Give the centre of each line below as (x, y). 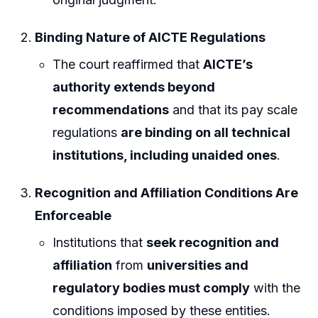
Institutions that (100, 242)
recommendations (111, 109)
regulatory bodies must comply (152, 287)
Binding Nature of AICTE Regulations (150, 38)
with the (275, 287)
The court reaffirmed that (128, 64)
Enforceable (73, 216)
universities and (198, 265)
